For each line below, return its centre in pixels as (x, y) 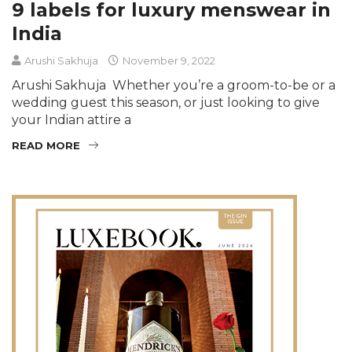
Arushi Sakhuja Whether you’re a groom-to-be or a (174, 85)
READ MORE (46, 145)
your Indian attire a (71, 119)
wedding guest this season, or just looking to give (166, 102)
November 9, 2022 (168, 60)
